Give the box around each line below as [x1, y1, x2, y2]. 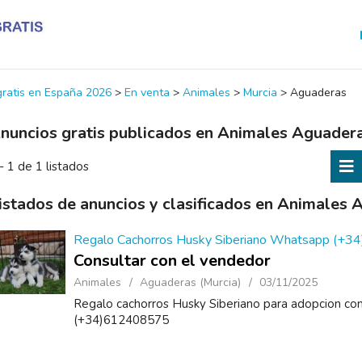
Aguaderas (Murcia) [140, 275, 241, 290]
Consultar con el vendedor [74, 250, 271, 271]
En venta [124, 85, 170, 100]
